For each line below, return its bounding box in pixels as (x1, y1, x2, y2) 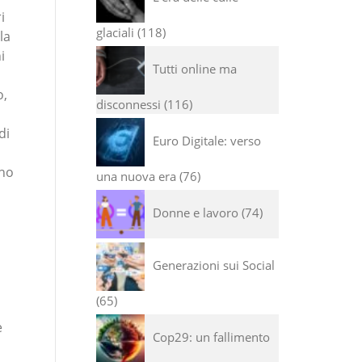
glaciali (95, 24, 134, 40)
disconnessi (95, 96, 161, 112)
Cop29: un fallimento (152, 328, 270, 345)
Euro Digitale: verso (152, 132, 261, 149)
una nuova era (95, 168, 176, 184)
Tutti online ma (152, 60, 237, 77)
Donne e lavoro (152, 204, 238, 221)
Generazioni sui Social (152, 256, 275, 273)
